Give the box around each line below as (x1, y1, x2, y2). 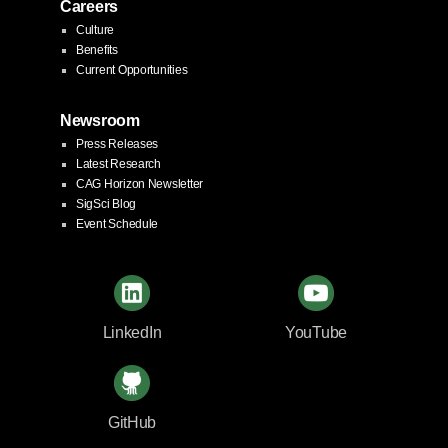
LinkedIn (102, 323, 162, 341)
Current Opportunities (76, 62, 188, 77)
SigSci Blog (76, 196, 137, 211)
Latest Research (76, 156, 161, 171)
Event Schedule (76, 216, 159, 231)
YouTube (284, 323, 348, 341)
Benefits (76, 42, 118, 57)
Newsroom (60, 111, 140, 129)
